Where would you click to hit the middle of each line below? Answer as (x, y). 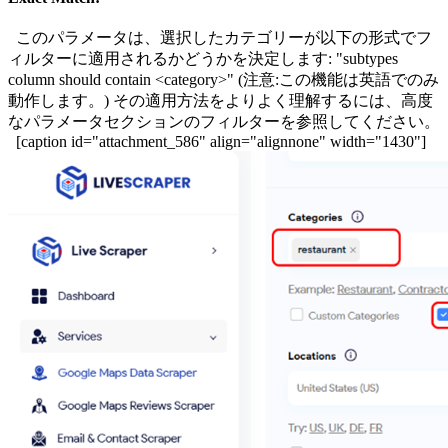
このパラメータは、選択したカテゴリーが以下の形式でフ (220, 38)
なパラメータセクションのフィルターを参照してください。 (224, 122)
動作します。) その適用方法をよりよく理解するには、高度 (220, 101)
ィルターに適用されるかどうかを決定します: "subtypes (203, 59)
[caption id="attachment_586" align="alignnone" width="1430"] (217, 142)
